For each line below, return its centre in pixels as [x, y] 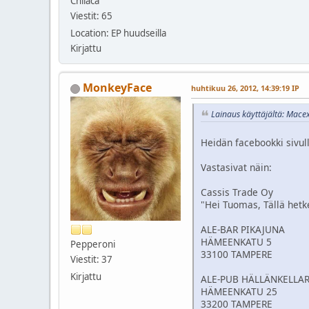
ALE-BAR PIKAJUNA [243, 229]
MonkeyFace [117, 87]
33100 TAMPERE [237, 254]
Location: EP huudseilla [118, 33]
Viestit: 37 [91, 260]
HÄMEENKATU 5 [236, 241]
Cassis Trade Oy [237, 192]
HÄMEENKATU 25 [239, 291]
